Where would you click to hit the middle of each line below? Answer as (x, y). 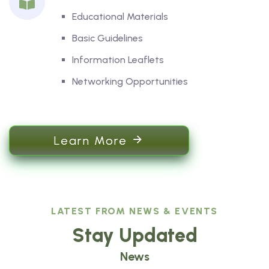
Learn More (92, 141)
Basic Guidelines (107, 38)
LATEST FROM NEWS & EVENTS (134, 211)
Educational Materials (120, 17)
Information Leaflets (118, 60)
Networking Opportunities (130, 82)
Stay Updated (134, 236)
